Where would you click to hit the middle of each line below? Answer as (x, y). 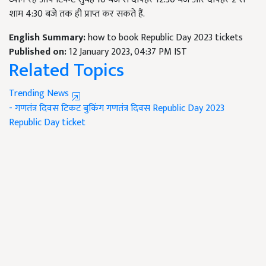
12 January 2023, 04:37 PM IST (128, 52)
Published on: (39, 52)
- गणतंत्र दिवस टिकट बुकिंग (56, 109)
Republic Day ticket (47, 123)
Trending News (40, 94)
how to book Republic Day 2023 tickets (165, 38)
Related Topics (66, 71)
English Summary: (48, 38)
